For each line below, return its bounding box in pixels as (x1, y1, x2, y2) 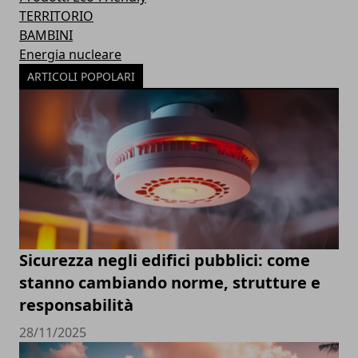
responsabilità (19, 294, 133, 316)
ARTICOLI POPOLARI (27, 69, 135, 84)
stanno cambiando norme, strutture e (19, 272, 320, 293)
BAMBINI (19, 26, 73, 44)
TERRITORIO (19, 7, 93, 25)
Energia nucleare (19, 46, 121, 63)
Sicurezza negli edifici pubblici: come (19, 249, 310, 271)
